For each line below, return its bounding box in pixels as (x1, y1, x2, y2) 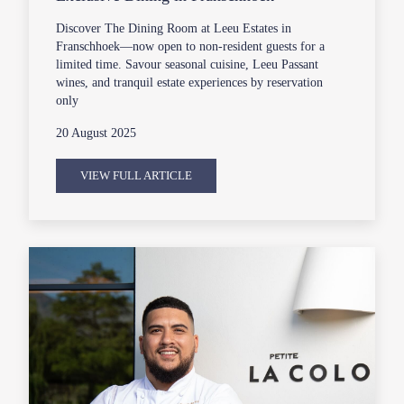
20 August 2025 (56, 126, 137, 141)
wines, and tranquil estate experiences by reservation (56, 76, 324, 90)
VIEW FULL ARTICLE (80, 169, 193, 183)
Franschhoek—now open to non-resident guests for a (56, 40, 326, 54)
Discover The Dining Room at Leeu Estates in (56, 22, 292, 36)
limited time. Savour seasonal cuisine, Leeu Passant (56, 58, 319, 72)
